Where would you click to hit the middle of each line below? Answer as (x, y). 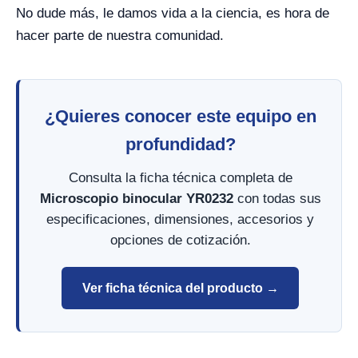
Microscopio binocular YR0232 (136, 199)
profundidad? (180, 144)
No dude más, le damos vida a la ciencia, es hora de (173, 13)
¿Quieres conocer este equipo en (180, 116)
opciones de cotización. (180, 240)
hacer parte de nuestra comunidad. (120, 36)
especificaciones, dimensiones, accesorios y (180, 219)
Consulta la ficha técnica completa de (180, 178)
